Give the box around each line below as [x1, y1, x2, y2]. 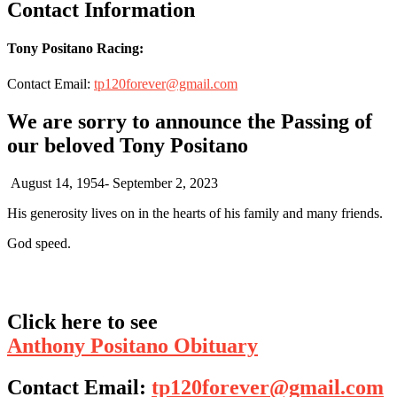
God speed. [7, 235, 71, 251]
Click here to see [7, 310, 158, 334]
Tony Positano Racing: [7, 41, 144, 57]
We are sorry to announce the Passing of [7, 109, 372, 133]
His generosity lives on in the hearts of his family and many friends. [7, 205, 383, 221]
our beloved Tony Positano [7, 133, 248, 157]
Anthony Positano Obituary [7, 334, 258, 358]
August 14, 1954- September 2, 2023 [7, 175, 218, 191]
